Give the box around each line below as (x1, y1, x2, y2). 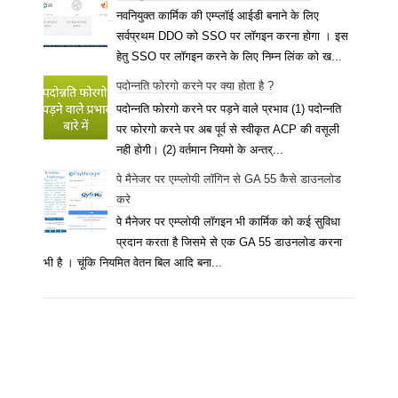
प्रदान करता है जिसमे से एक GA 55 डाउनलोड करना (116, 235, 343, 250)
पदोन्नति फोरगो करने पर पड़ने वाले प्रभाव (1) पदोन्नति (116, 101, 342, 115)
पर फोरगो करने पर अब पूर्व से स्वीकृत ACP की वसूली (116, 122, 340, 136)
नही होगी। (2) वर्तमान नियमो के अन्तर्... (116, 142, 284, 156)
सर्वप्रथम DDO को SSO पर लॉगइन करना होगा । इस (116, 29, 349, 44)
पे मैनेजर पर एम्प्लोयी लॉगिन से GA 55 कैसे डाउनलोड (116, 171, 342, 186)
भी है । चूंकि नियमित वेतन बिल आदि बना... (44, 256, 222, 270)
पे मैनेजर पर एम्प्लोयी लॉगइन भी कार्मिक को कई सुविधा (116, 215, 341, 229)
